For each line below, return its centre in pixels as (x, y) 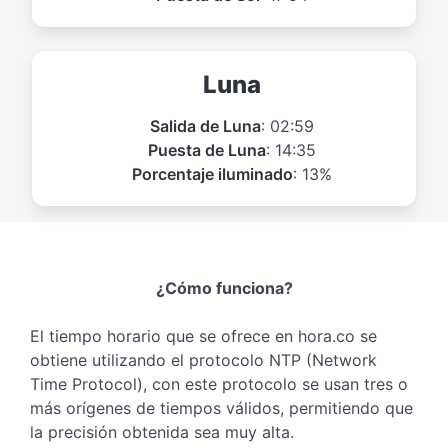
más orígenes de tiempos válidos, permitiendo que (221, 407)
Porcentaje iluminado (212, 173)
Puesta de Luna (207, 149)
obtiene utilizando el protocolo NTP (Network (203, 359)
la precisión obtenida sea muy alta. (162, 431)
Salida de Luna (205, 125)
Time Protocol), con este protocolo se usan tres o (219, 383)
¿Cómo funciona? (224, 287)
